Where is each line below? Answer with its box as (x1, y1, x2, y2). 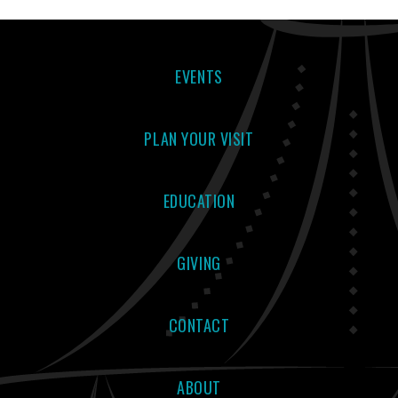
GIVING (177, 251, 221, 275)
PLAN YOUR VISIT (144, 127, 254, 150)
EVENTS (175, 65, 223, 88)
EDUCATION (163, 189, 235, 212)
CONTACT (168, 314, 230, 337)
